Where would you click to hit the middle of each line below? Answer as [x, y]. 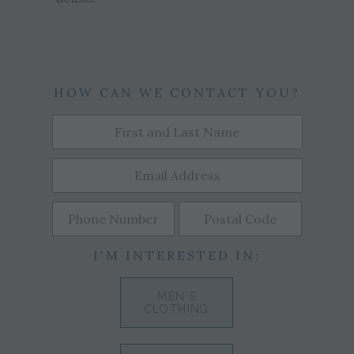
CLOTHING [177, 309]
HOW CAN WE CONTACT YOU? [177, 92]
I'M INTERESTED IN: [177, 255]
